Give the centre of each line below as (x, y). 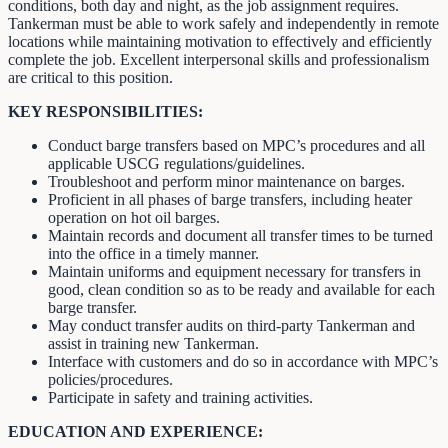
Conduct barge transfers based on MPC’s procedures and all (236, 145)
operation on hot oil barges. (134, 217)
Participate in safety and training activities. (180, 397)
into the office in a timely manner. (153, 253)
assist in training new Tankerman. (153, 343)
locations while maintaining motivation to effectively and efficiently (220, 41)
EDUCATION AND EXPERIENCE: (135, 431)
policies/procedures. (110, 379)
